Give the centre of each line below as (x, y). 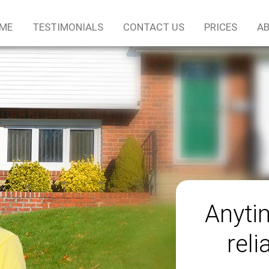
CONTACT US (154, 27)
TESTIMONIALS (68, 27)
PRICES (221, 27)
